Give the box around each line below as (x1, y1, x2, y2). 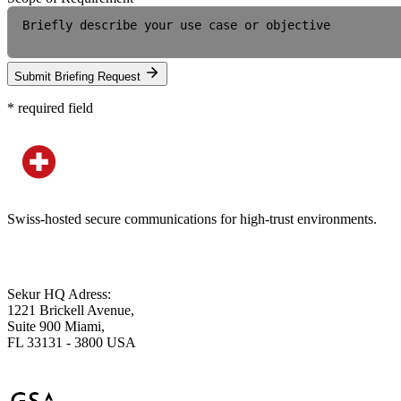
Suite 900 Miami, (7, 319, 105, 335)
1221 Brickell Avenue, (7, 303, 134, 319)
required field (14, 100, 93, 116)
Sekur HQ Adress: (7, 286, 111, 303)
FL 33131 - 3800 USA (7, 335, 136, 351)
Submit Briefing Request (14, 70, 144, 84)
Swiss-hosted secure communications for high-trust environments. (7, 211, 377, 227)
